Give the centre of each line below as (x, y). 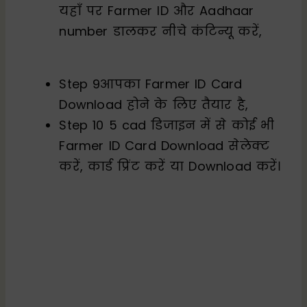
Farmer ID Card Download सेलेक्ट (164, 145)
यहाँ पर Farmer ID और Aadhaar (157, 10)
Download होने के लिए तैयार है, (154, 104)
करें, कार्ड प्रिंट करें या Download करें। (170, 166)
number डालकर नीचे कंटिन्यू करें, (161, 31)
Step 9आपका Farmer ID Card (151, 84)
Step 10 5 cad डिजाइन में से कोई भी (167, 125)
